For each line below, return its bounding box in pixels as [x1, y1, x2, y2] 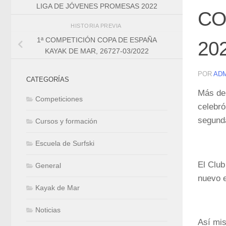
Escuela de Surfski [35, 139, 94, 148]
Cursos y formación [35, 117, 97, 126]
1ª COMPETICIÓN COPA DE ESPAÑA [37, 35, 157, 44]
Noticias [35, 206, 61, 214]
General [35, 161, 61, 170]
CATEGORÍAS [26, 76, 69, 84]
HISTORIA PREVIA [71, 23, 123, 29]
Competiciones [35, 95, 83, 103]
